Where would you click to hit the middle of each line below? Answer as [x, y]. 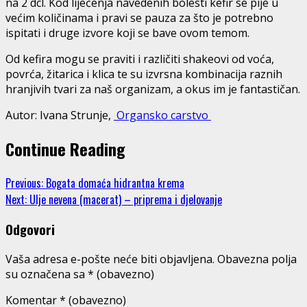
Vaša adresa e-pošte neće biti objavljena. [110, 259]
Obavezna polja [257, 259]
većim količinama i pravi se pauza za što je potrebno [139, 17]
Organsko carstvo [161, 115]
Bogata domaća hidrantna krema [114, 183]
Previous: [24, 183]
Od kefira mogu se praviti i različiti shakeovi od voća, [140, 59]
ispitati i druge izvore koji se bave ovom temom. [127, 33]
